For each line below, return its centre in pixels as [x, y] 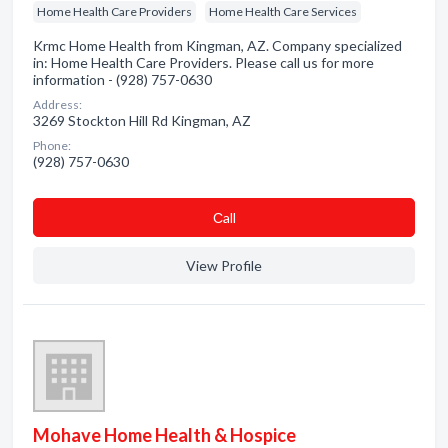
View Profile [224, 265]
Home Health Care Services [283, 11]
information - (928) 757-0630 [122, 79]
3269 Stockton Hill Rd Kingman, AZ [142, 120]
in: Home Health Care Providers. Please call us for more [203, 62]
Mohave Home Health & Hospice [164, 435]
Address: [57, 104]
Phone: [52, 145]
